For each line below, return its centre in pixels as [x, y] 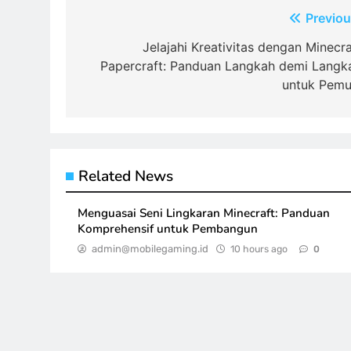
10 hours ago [259, 249]
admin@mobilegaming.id [150, 249]
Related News [126, 177]
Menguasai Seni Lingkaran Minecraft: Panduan [204, 213]
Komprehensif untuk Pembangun [168, 229]
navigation [130, 50]
